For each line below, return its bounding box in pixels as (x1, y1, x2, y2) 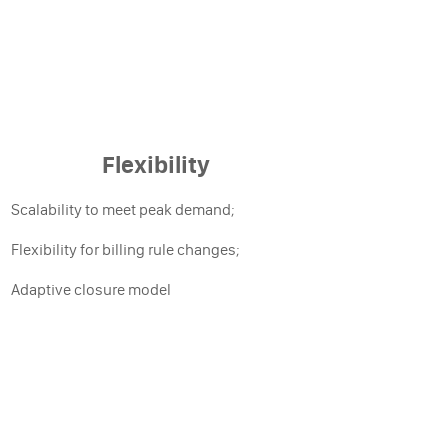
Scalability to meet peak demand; (10, 199, 235, 219)
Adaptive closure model (10, 279, 171, 299)
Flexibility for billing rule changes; (10, 239, 240, 259)
